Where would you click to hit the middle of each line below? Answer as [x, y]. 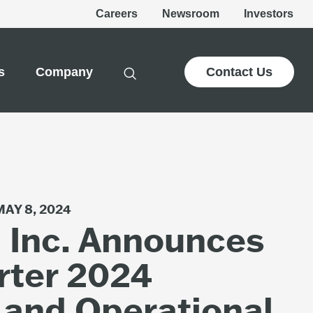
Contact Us [239, 72]
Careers [117, 14]
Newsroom [191, 14]
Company [64, 72]
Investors [269, 14]
